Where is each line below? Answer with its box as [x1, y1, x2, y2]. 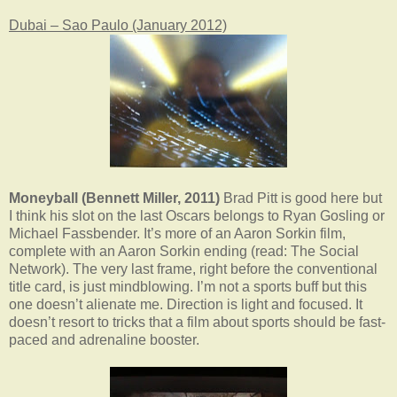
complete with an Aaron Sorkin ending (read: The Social [9, 243, 359, 259]
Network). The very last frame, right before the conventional [9, 261, 378, 276]
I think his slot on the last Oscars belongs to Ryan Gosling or [9, 207, 385, 223]
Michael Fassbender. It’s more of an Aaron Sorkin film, [9, 225, 346, 241]
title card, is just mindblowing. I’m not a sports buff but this [9, 278, 367, 294]
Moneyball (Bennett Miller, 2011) [9, 190, 220, 206]
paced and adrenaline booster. [9, 331, 199, 347]
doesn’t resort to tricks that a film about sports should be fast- [9, 314, 385, 330]
